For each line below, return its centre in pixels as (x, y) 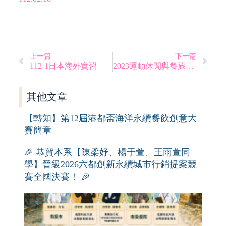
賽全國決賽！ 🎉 (57, 176)
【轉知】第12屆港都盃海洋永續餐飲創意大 (110, 118)
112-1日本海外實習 (63, 66)
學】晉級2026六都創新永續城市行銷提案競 (110, 164)
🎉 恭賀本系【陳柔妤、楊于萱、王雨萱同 (107, 152)
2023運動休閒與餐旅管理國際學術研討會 (190, 66)
